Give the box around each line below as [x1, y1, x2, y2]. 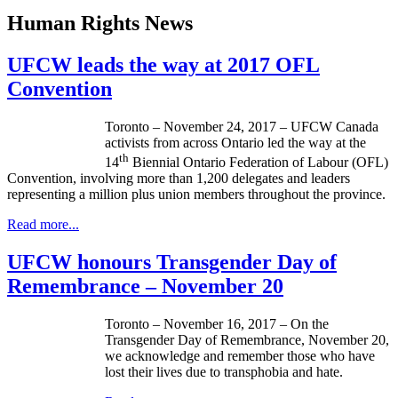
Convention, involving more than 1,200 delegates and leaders [7, 171, 350, 187]
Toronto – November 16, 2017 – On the [105, 316, 329, 332]
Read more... [7, 217, 79, 233]
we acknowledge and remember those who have [105, 348, 375, 364]
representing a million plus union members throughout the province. [7, 187, 386, 203]
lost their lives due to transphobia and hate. [105, 364, 343, 380]
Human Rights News [7, 12, 193, 36]
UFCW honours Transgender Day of [7, 251, 337, 275]
